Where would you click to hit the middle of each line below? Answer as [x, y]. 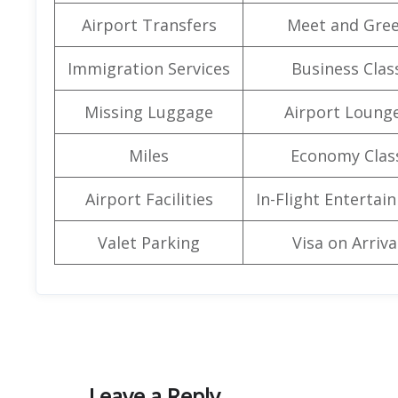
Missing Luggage [149, 111]
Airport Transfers [149, 24]
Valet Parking [149, 242]
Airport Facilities [149, 199]
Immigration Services [149, 68]
